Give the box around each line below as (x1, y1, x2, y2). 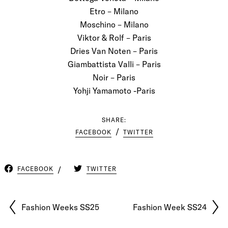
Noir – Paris (93, 72, 135, 82)
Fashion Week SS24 (132, 202, 207, 212)
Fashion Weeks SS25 (21, 202, 100, 212)
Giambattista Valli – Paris (67, 59, 161, 69)
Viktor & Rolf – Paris (77, 33, 151, 43)
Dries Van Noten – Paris (70, 46, 158, 56)
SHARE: (102, 116, 126, 124)
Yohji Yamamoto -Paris (73, 85, 155, 96)
